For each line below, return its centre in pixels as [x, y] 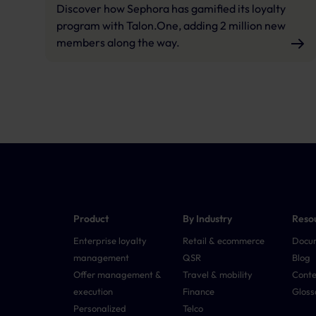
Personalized [100, 308]
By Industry [208, 218]
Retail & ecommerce [224, 240]
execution [93, 291]
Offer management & [117, 274]
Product [91, 218]
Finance [199, 291]
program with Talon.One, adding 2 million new [171, 25]
